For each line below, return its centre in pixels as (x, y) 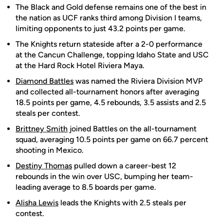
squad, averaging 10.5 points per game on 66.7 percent (112, 139)
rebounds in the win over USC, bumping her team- (104, 176)
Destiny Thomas (44, 166)
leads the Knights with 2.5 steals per (122, 203)
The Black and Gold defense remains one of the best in (111, 7)
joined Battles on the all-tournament (132, 129)
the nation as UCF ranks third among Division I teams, (109, 18)
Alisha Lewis (37, 203)
